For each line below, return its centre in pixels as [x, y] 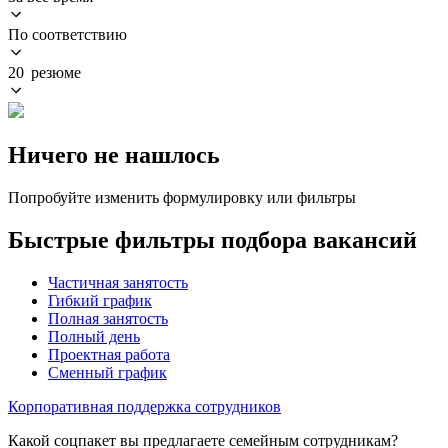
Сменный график [107, 372]
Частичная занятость [118, 282]
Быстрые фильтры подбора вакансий [212, 239]
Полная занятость [108, 318]
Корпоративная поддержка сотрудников [144, 406]
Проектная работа [109, 354]
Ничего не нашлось [114, 154]
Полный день [94, 336]
